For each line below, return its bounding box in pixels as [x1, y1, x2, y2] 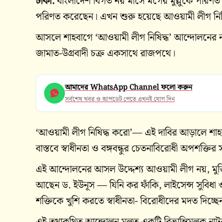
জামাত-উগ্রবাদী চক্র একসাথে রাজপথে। [36, 45, 175, 61]
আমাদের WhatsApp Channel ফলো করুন [65, 81, 192, 94]
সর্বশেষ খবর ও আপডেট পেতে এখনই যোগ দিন [65, 94, 175, 105]
